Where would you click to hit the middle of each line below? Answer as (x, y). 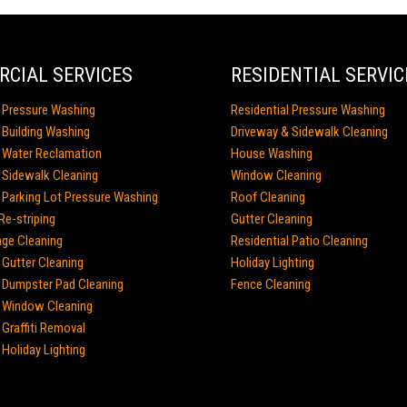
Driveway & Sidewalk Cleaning (309, 132)
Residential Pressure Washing (308, 110)
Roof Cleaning (268, 198)
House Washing (272, 154)
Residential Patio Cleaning (299, 241)
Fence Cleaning (271, 285)
